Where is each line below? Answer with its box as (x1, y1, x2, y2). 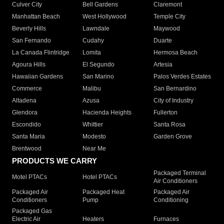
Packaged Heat (82, 188, 125, 196)
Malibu (82, 85, 101, 92)
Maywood (153, 25, 180, 32)
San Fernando (12, 37, 51, 44)
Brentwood (12, 145, 41, 152)
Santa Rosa (153, 121, 185, 128)
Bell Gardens (82, 1, 118, 8)
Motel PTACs (12, 173, 47, 181)
